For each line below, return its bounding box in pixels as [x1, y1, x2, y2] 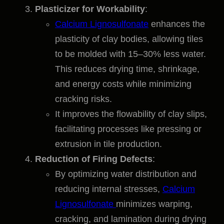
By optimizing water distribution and [55, 169, 196, 179]
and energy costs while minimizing [55, 79, 191, 89]
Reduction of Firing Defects [35, 154, 152, 164]
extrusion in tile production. [55, 139, 162, 149]
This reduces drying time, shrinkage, [55, 64, 199, 74]
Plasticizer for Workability [35, 4, 145, 14]
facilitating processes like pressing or [55, 124, 201, 134]
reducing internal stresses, [55, 184, 162, 194]
